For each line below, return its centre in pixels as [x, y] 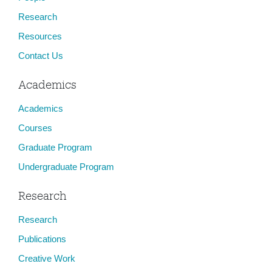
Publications [42, 239]
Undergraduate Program [66, 167]
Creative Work [47, 258]
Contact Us [41, 56]
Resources [40, 36]
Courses [35, 128]
